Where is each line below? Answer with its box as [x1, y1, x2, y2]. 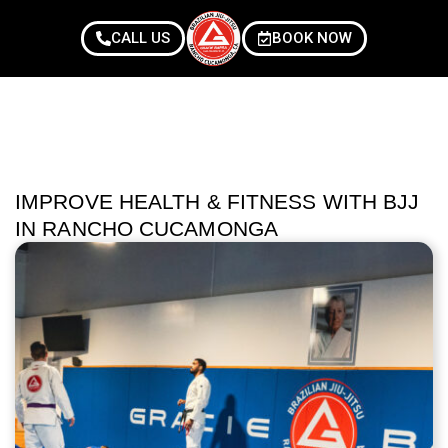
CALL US [111, 29, 170, 47]
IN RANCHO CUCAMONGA [15, 217, 278, 240]
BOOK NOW [272, 29, 352, 47]
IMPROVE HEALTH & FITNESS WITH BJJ [15, 190, 420, 213]
